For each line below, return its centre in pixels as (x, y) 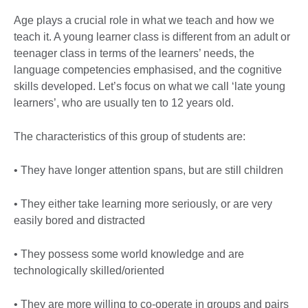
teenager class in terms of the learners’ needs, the (134, 53)
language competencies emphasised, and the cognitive (148, 69)
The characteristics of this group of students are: (130, 136)
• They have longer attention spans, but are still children (148, 170)
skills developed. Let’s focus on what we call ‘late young (150, 86)
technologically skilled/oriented (89, 270)
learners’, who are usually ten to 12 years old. (124, 102)
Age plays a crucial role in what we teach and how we (144, 20)
